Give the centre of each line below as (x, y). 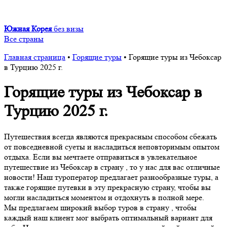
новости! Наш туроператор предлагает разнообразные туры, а (111, 177)
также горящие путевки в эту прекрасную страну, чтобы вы (107, 187)
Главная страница (35, 57)
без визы (69, 29)
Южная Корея (28, 29)
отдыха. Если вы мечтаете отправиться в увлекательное (101, 157)
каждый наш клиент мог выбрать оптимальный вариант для (108, 217)
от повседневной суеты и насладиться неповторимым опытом (112, 146)
